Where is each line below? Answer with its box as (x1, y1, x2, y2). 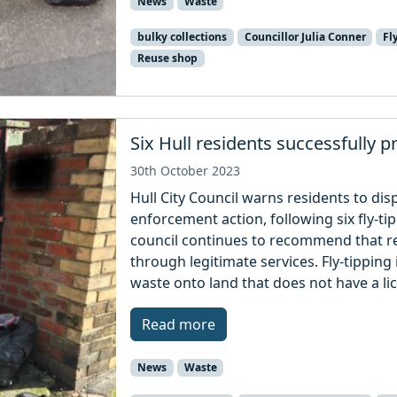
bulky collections (136, 28, 227, 44)
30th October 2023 (130, 162, 241, 180)
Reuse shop (136, 50, 198, 66)
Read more (142, 315, 216, 335)
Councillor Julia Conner (244, 28, 366, 44)
